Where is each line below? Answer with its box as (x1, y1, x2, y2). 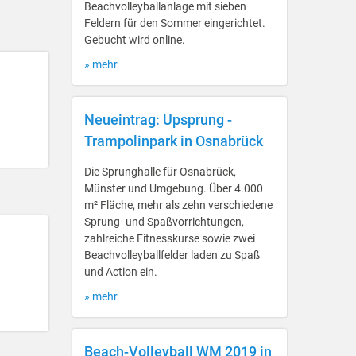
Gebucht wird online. (84, 33, 185, 46)
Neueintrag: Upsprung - (84, 111, 232, 128)
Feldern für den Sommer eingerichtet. (84, 17, 265, 29)
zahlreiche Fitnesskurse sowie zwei (84, 232, 255, 245)
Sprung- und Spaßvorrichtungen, (84, 215, 244, 228)
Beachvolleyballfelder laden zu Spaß (84, 249, 260, 261)
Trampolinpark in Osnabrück (84, 133, 263, 149)
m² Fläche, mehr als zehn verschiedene (84, 199, 273, 211)
